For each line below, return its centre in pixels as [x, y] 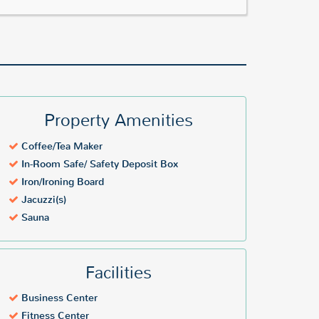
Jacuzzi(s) [42, 200]
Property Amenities [118, 121]
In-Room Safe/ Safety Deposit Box [98, 164]
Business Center [58, 298]
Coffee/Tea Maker [61, 147]
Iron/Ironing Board [61, 182]
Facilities [118, 273]
